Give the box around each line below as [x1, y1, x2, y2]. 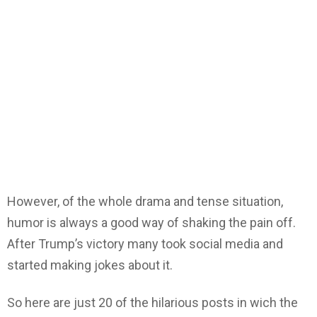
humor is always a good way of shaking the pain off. [7, 215, 296, 231]
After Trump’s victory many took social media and [7, 236, 283, 252]
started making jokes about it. [7, 258, 173, 273]
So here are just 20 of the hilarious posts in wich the [7, 294, 298, 310]
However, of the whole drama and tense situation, [7, 194, 283, 209]
